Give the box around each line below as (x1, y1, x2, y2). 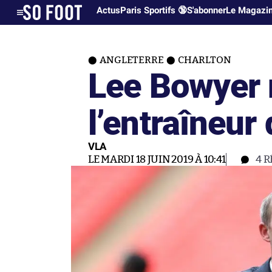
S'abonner (187, 5, 226, 16)
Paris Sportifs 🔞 (120, 5, 188, 16)
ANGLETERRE (100, 55, 164, 65)
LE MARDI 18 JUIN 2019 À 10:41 (88, 154, 226, 165)
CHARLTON (178, 55, 231, 65)
